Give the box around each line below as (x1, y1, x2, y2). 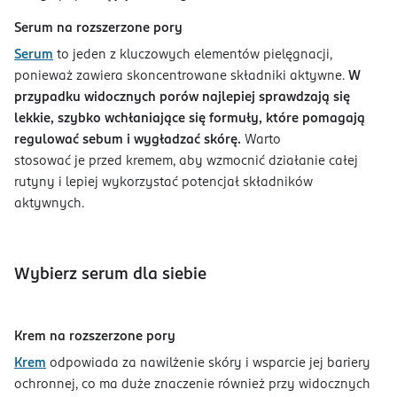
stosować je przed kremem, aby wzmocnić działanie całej (14, 155, 358, 168)
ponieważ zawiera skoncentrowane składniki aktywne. (14, 70, 348, 83)
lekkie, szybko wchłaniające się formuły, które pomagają (14, 113, 365, 126)
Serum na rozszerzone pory (14, 22, 186, 35)
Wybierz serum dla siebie (14, 267, 206, 284)
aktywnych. (14, 198, 91, 211)
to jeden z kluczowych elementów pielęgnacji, (53, 49, 332, 62)
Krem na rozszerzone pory (14, 331, 179, 344)
